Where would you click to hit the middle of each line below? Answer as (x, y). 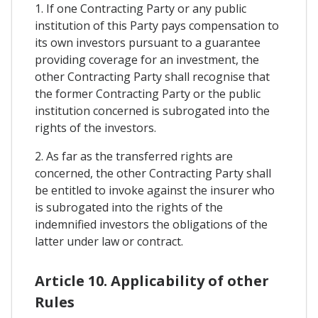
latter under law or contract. (109, 242)
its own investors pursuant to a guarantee (148, 43)
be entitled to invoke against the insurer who (155, 191)
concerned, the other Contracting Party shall (153, 174)
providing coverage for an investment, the (147, 60)
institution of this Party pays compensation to (157, 26)
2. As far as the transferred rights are (134, 157)
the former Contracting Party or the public (148, 94)
